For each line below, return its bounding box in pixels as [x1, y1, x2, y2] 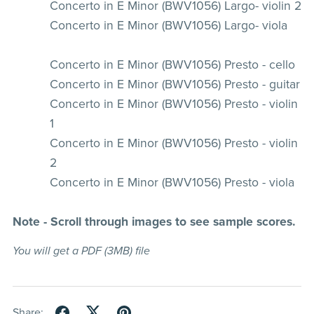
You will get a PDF [12, 243, 104, 258]
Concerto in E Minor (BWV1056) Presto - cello [49, 57, 295, 72]
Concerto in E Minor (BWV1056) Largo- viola [49, 18, 287, 33]
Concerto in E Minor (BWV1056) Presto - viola [49, 175, 294, 190]
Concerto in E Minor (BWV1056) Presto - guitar [49, 76, 300, 92]
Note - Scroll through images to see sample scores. [12, 214, 296, 229]
